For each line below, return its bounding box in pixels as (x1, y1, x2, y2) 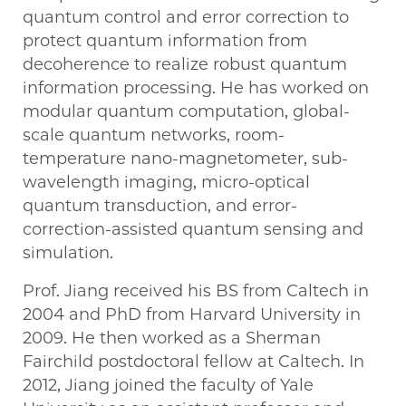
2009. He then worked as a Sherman (23, 328, 321, 349)
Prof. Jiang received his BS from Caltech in (23, 281, 369, 302)
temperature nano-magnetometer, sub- (23, 149, 348, 169)
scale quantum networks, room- (23, 125, 285, 146)
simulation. (23, 243, 113, 264)
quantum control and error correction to (23, 7, 349, 28)
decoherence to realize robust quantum (23, 54, 347, 75)
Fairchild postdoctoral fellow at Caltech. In (23, 352, 364, 372)
